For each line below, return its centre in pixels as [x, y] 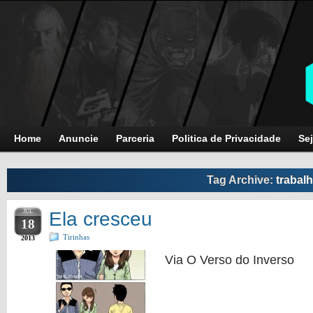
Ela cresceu [101, 219]
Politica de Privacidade [226, 138]
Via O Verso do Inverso [233, 260]
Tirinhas [76, 237]
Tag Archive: [241, 180]
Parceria [135, 138]
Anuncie [79, 138]
